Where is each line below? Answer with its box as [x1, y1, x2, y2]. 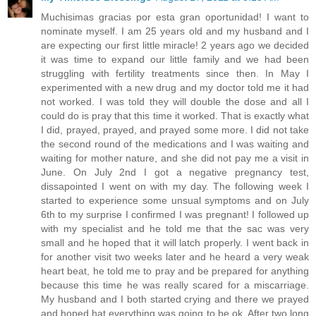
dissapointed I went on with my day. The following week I [41, 180, 309, 192]
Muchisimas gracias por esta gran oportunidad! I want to [41, 11, 309, 23]
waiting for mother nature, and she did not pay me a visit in [41, 152, 309, 164]
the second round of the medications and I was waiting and [41, 138, 309, 150]
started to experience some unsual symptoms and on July [41, 194, 309, 206]
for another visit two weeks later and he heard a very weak [41, 250, 309, 262]
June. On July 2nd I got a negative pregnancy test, [41, 166, 309, 178]
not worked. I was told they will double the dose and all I [41, 95, 309, 107]
